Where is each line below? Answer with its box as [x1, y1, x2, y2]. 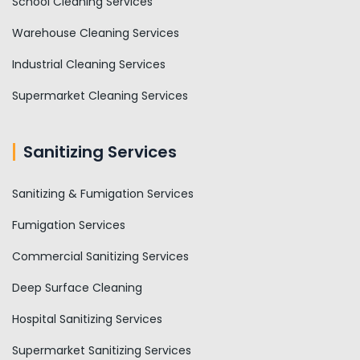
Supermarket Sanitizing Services [12, 342, 191, 358]
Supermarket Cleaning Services [12, 87, 188, 104]
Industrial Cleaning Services [12, 55, 166, 72]
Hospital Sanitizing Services [12, 310, 162, 327]
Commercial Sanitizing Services [12, 247, 189, 264]
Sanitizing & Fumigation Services [12, 185, 194, 202]
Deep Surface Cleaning [12, 279, 142, 296]
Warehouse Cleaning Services [12, 24, 179, 41]
